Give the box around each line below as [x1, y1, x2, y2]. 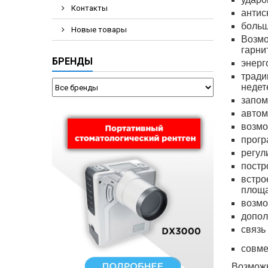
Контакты [69, 4, 108, 13]
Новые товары [69, 25, 127, 34]
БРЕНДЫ [52, 56, 93, 67]
